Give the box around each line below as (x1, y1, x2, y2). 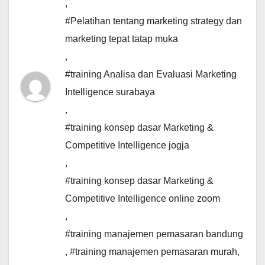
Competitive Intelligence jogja (65, 140, 189, 151)
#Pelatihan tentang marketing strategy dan (65, 16, 242, 27)
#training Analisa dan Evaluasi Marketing (65, 69, 237, 80)
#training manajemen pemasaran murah (70, 247, 237, 257)
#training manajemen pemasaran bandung (65, 229, 243, 240)
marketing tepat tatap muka (65, 34, 178, 44)
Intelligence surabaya (65, 87, 155, 98)
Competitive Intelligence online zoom (65, 193, 220, 204)
